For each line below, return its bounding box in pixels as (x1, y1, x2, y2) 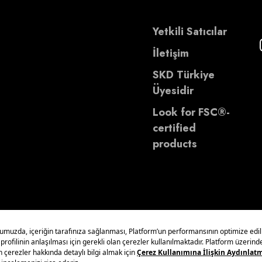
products (153, 136, 198, 151)
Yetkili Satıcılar (153, 23, 227, 39)
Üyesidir (153, 82, 194, 98)
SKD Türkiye (153, 67, 215, 82)
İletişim (153, 45, 189, 61)
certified (153, 120, 196, 136)
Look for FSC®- (153, 104, 230, 120)
